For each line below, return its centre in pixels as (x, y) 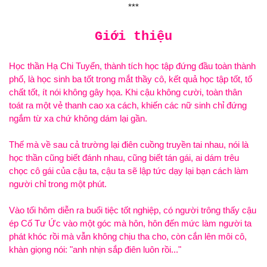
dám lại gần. (122, 118)
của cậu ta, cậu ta (91, 171)
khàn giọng (31, 249)
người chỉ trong (40, 184)
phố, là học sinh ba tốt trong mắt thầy (82, 79)
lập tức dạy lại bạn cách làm (193, 171)
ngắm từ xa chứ (41, 118)
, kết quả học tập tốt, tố (208, 79)
